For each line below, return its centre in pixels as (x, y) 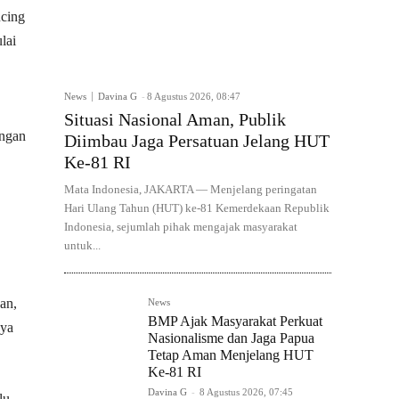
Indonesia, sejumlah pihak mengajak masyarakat (181, 227)
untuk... (82, 246)
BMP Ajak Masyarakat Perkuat (235, 322)
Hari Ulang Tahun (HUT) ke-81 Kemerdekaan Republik (197, 208)
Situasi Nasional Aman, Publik (175, 120)
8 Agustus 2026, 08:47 (194, 97)
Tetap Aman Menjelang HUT (231, 355)
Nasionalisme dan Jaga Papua (231, 338)
